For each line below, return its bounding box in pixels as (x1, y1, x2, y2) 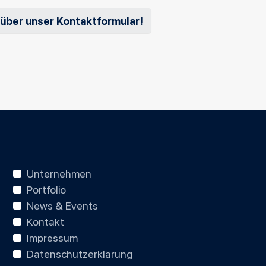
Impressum (26, 226, 78, 248)
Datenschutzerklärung (26, 242, 133, 264)
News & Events (26, 194, 98, 216)
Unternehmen (26, 162, 91, 184)
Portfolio (26, 178, 66, 200)
